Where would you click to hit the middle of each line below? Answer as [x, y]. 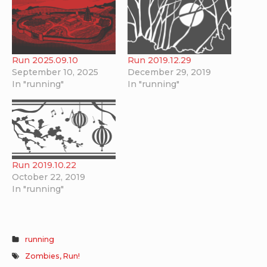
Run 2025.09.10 [45, 60]
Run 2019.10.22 [44, 165]
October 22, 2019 [49, 177]
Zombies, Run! [53, 256]
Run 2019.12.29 [159, 60]
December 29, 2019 [169, 72]
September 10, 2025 [55, 72]
